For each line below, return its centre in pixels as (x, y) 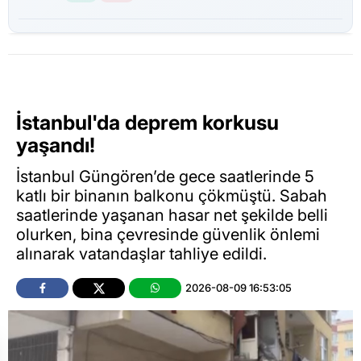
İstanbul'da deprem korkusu (147, 123)
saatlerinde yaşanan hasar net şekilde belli (172, 215)
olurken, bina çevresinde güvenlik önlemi (168, 234)
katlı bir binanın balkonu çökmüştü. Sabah (172, 195)
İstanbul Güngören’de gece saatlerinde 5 (165, 176)
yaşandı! (56, 145)
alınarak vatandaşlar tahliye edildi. (141, 253)
